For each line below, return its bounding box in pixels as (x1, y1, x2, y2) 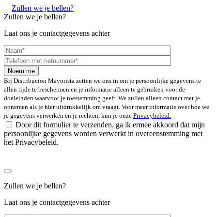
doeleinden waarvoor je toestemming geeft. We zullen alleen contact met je (4, 94, 200, 102)
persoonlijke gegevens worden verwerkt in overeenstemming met (4, 129, 202, 138)
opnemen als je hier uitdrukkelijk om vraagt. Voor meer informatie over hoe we (4, 103, 209, 110)
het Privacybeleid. (4, 138, 59, 146)
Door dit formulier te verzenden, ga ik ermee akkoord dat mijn (15, 121, 205, 129)
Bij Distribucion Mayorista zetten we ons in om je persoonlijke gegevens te (4, 77, 201, 84)
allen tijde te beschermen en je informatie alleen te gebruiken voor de (4, 86, 185, 93)
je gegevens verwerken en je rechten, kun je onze (4, 112, 133, 119)
